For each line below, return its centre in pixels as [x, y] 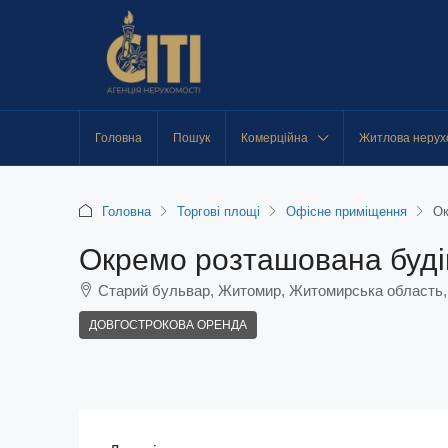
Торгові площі [218, 211]
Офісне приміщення [346, 211]
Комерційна [274, 138]
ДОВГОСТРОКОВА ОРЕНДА [168, 325]
